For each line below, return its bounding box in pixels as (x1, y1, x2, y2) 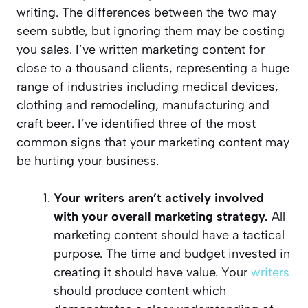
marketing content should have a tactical (54, 228, 285, 243)
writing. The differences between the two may (16, 5, 276, 21)
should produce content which (54, 283, 226, 299)
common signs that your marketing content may (16, 135, 289, 151)
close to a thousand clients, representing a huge (16, 60, 289, 76)
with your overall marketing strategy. (54, 209, 272, 225)
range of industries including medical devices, (16, 79, 278, 95)
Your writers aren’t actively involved (54, 190, 264, 206)
